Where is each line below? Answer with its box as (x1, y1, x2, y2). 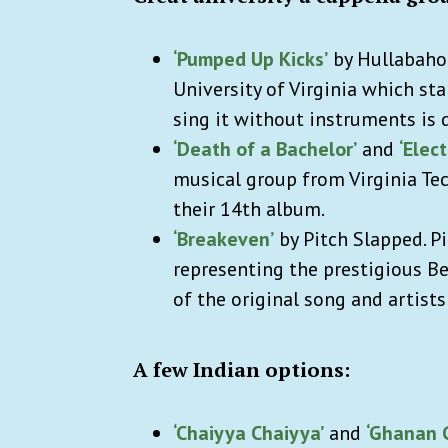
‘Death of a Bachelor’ (173, 135, 357, 162)
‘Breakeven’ (173, 225, 274, 252)
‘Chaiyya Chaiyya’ (173, 419, 324, 446)
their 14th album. (173, 195, 328, 222)
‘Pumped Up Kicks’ (173, 45, 328, 72)
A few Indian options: (133, 355, 350, 383)
